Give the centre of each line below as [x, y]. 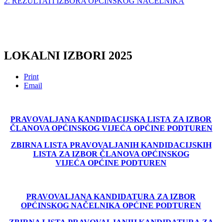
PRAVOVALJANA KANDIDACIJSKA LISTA [92, 119]
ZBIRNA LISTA [40, 145]
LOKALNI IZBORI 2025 [68, 56]
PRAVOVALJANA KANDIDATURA [92, 197]
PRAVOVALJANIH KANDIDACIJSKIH [140, 145]
